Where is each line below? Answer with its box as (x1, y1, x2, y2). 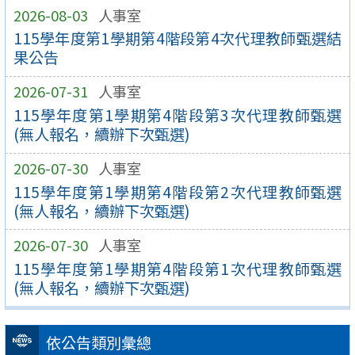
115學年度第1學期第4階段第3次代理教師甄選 (13, 104, 342, 127)
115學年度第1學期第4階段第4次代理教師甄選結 (13, 27, 342, 50)
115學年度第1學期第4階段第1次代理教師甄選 (13, 257, 342, 280)
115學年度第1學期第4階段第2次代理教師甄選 (13, 180, 342, 203)
